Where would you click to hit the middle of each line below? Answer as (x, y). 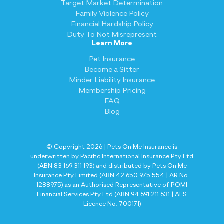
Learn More (112, 44)
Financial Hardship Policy (112, 24)
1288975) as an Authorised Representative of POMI (112, 185)
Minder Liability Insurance (112, 80)
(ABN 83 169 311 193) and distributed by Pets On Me (112, 166)
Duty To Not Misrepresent (112, 35)
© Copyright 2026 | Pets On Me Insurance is (112, 147)
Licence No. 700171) (112, 204)
